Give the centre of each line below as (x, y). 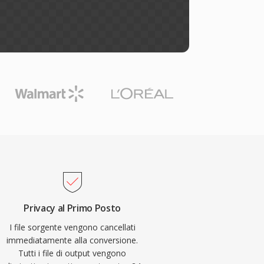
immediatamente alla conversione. (72, 240)
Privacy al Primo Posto (72, 208)
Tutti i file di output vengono (72, 253)
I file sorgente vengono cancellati (72, 227)
